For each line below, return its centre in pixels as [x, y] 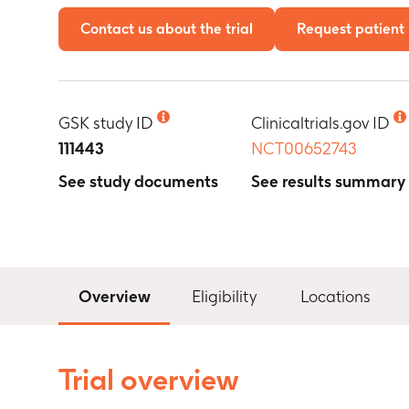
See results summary [329, 181]
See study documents [138, 181]
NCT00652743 [304, 148]
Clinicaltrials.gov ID [321, 123]
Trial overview [149, 379]
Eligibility [224, 296]
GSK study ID [106, 123]
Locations [336, 296]
